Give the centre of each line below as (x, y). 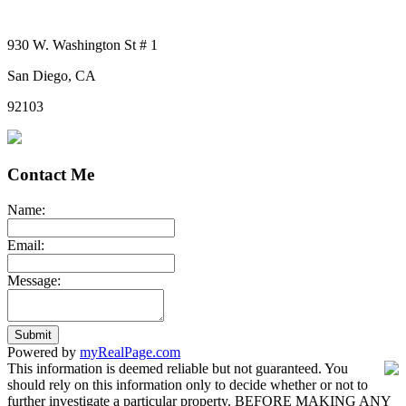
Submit (33, 334)
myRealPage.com (130, 352)
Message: (34, 280)
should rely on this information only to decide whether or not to (188, 384)
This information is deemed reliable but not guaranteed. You (178, 368)
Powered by (43, 352)
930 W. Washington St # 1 (82, 45)
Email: (26, 245)
